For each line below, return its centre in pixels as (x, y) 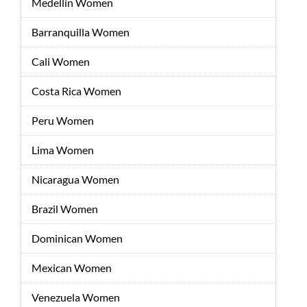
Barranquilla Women (81, 32)
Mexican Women (72, 268)
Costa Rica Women (76, 91)
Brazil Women (65, 209)
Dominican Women (77, 238)
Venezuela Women (76, 297)
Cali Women (61, 61)
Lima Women (63, 150)
